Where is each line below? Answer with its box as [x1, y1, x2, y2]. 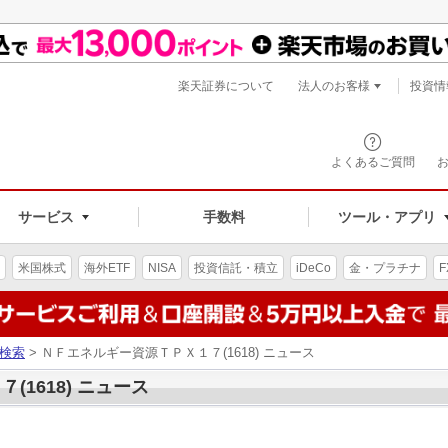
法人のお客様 [298, 79, 370, 93]
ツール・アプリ [337, 208, 436, 225]
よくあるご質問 [331, 155, 415, 169]
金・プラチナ [349, 260, 421, 275]
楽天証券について [178, 79, 274, 93]
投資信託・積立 [194, 260, 278, 275]
